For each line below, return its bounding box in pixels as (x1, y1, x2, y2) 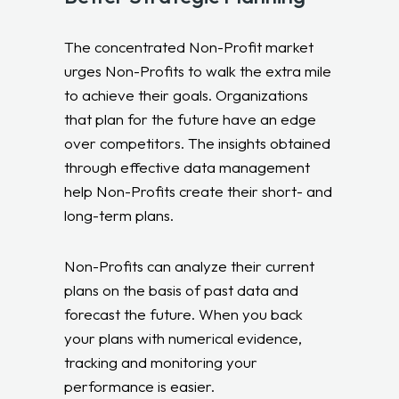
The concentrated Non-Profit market (64, 37, 314, 56)
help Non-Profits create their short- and (64, 181, 333, 200)
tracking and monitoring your (64, 352, 258, 371)
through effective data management (64, 157, 311, 176)
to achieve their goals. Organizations (64, 85, 309, 104)
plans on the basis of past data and (64, 280, 299, 299)
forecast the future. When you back (64, 304, 304, 323)
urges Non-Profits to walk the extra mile (64, 61, 332, 80)
